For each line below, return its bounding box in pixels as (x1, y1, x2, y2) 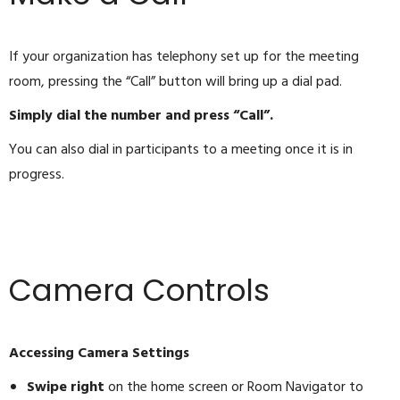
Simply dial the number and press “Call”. (9, 104, 273, 129)
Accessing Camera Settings (9, 342, 189, 366)
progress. (9, 163, 64, 187)
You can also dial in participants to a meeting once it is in (9, 138, 353, 162)
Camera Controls (9, 269, 270, 312)
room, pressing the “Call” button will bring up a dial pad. (9, 71, 342, 95)
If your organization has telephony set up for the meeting (9, 46, 359, 70)
